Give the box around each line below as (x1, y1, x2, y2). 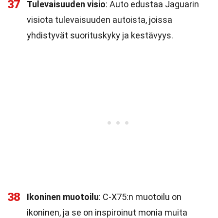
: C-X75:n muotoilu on (99, 192, 182, 202)
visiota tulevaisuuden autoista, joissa (27, 15, 172, 25)
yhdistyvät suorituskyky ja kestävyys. (27, 30, 173, 40)
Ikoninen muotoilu (27, 192, 99, 202)
